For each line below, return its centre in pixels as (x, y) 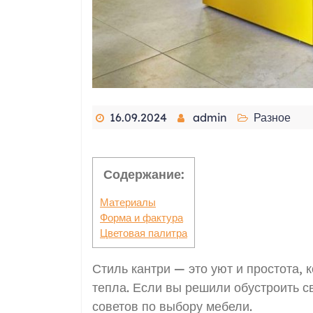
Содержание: (144, 175)
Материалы (128, 202)
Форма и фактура (141, 217)
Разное (272, 118)
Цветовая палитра (144, 233)
